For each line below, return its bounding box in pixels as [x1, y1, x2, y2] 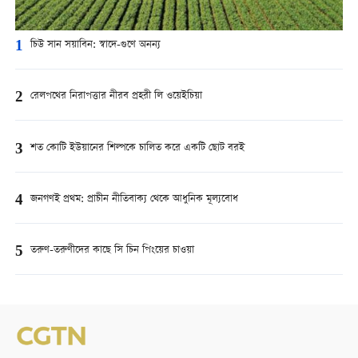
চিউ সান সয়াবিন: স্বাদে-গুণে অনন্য [30, 37, 161, 54]
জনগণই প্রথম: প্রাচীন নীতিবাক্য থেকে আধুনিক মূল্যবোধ [30, 190, 238, 208]
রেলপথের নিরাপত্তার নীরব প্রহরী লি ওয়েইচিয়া [30, 88, 202, 105]
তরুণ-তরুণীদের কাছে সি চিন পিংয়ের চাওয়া [30, 241, 194, 259]
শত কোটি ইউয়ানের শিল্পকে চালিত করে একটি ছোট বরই [30, 139, 245, 157]
